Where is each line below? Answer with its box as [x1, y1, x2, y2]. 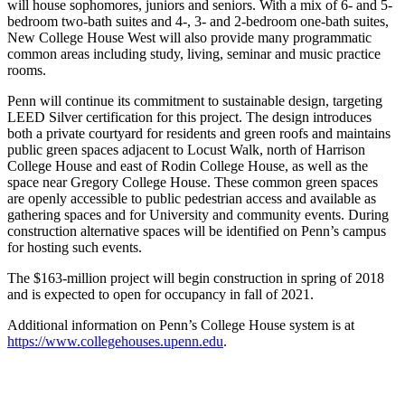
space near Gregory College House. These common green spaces [7, 174, 378, 190]
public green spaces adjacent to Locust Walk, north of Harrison [7, 141, 365, 157]
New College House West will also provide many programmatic [7, 29, 372, 45]
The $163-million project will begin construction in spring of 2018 [7, 269, 384, 286]
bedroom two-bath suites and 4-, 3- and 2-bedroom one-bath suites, [7, 13, 389, 29]
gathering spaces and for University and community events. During [7, 206, 389, 222]
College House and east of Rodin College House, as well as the [7, 157, 368, 174]
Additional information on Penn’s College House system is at [7, 316, 354, 333]
